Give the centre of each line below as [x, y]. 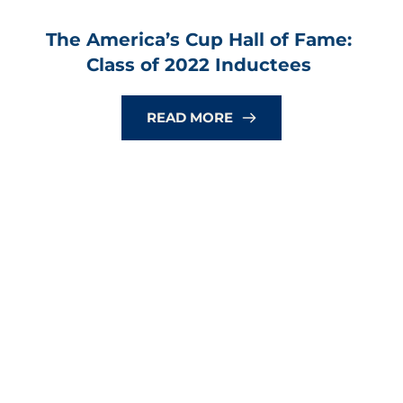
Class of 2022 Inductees [199, 65]
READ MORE [190, 118]
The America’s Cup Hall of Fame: [199, 40]
